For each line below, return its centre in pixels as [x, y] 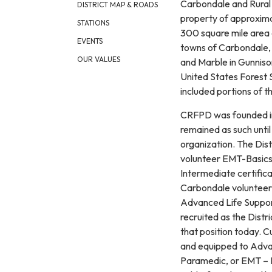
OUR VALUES [99, 59]
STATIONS [93, 23]
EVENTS [90, 41]
